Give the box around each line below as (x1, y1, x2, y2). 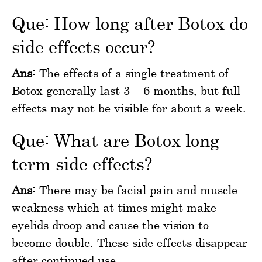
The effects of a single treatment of (36, 65, 229, 80)
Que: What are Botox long (12, 129, 219, 150)
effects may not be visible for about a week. (12, 101, 246, 115)
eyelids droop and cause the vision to (12, 218, 209, 232)
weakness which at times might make (12, 200, 216, 214)
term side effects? (12, 153, 152, 174)
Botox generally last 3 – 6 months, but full (12, 83, 240, 97)
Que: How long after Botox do (12, 12, 248, 33)
